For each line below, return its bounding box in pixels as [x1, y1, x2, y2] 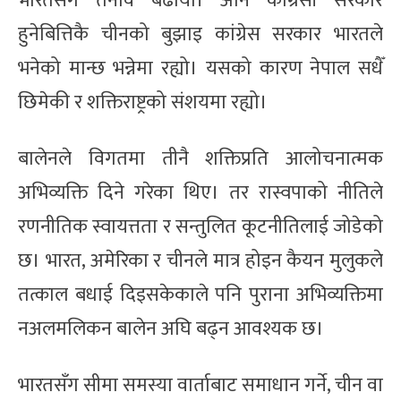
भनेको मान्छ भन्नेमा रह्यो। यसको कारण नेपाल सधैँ [18, 51, 383, 85]
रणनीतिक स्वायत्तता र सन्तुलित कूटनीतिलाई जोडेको [18, 209, 383, 243]
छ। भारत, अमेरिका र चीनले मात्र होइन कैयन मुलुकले [18, 243, 383, 277]
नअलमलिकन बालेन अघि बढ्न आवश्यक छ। [18, 311, 324, 346]
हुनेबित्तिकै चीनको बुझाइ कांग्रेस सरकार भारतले [18, 17, 383, 51]
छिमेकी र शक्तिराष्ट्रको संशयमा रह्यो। [18, 85, 268, 119]
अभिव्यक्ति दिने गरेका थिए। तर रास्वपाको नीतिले [18, 175, 383, 209]
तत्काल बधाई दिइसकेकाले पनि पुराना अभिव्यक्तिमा [18, 277, 383, 311]
